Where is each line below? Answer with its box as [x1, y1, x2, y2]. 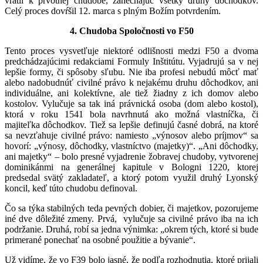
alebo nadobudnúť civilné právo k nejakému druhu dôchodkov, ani [5, 77, 258, 87]
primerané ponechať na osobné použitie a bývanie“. [5, 234, 195, 245]
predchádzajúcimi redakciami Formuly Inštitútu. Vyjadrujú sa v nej [5, 56, 258, 66]
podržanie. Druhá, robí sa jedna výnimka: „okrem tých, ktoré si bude [5, 224, 258, 234]
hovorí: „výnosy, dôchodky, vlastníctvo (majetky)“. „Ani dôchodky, [5, 140, 258, 151]
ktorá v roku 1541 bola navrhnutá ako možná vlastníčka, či [5, 109, 258, 119]
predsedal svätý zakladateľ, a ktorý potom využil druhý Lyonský [5, 172, 258, 183]
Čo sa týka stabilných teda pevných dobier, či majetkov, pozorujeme [5, 203, 258, 213]
